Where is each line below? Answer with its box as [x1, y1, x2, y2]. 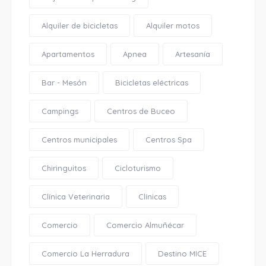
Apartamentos [41, 49, 94, 59]
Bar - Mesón [41, 78, 87, 87]
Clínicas [138, 192, 166, 201]
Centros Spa [145, 135, 192, 144]
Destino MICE [157, 249, 207, 258]
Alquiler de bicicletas [41, 21, 118, 30]
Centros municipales [41, 135, 117, 144]
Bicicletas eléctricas [115, 78, 188, 87]
